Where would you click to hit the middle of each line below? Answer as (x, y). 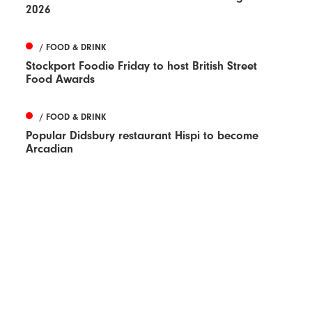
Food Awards (61, 79)
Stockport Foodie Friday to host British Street (142, 65)
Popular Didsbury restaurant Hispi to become (142, 135)
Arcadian (50, 148)
